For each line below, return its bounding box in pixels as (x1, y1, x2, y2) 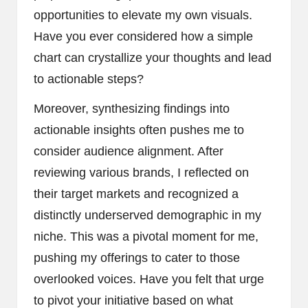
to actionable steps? (34, 71, 144, 86)
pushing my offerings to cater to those (34, 250, 240, 265)
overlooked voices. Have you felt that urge (34, 272, 264, 286)
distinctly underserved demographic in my (34, 208, 261, 222)
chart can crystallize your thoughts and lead (34, 50, 272, 65)
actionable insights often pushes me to (34, 122, 244, 137)
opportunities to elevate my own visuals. (34, 8, 252, 22)
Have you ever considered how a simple (34, 29, 253, 43)
